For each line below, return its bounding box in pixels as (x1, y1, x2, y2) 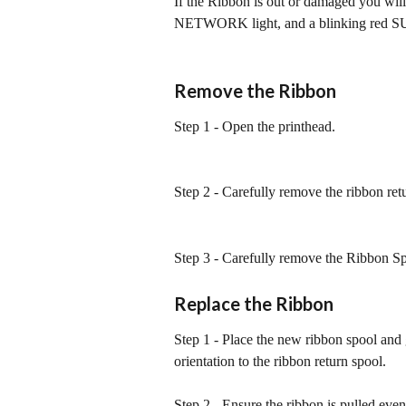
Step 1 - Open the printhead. (174, 118, 335, 134)
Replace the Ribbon (174, 292, 333, 314)
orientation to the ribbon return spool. (174, 353, 386, 369)
